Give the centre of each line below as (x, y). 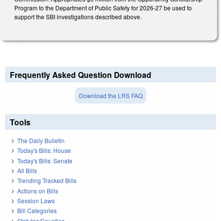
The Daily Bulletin (41, 140)
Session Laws (36, 201)
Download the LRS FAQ (110, 96)
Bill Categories (37, 211)
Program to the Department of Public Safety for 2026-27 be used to (103, 7)
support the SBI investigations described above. (78, 16)
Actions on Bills (38, 190)
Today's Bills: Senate (45, 160)
